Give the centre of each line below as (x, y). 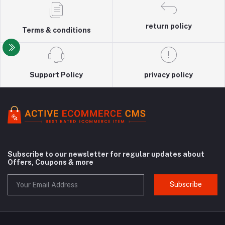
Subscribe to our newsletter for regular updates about (106, 154)
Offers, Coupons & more (50, 162)
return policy (168, 26)
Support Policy (57, 75)
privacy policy (169, 75)
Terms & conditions (56, 30)
